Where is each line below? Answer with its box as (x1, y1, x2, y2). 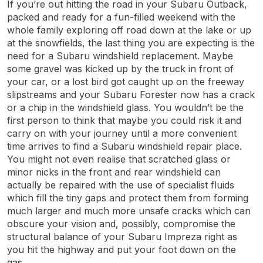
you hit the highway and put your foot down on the (7, 244, 236, 255)
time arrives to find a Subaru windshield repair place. (7, 140, 242, 152)
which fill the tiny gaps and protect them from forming (7, 192, 248, 204)
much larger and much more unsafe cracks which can (7, 205, 251, 217)
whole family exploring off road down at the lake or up (7, 24, 251, 36)
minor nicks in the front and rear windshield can (7, 166, 221, 178)
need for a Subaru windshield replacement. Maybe (7, 50, 233, 62)
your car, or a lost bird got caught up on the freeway (7, 76, 244, 87)
